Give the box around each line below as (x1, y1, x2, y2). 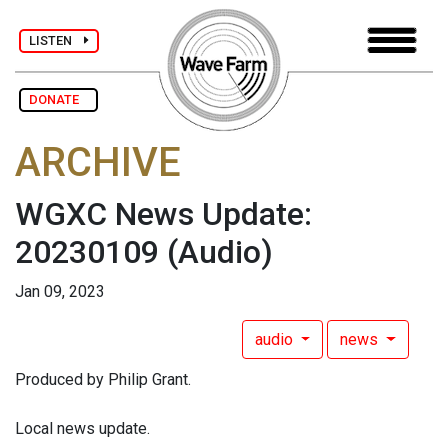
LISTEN (29, 32, 84, 48)
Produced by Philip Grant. (15, 370, 191, 390)
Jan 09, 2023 (15, 282, 105, 302)
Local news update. (15, 419, 150, 439)
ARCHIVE (15, 139, 181, 187)
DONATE (29, 92, 88, 107)
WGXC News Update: (15, 195, 312, 234)
